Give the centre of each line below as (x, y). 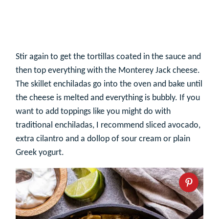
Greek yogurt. (40, 153)
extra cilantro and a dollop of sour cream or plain (103, 139)
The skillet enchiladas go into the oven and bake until (109, 84)
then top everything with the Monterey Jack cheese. (108, 70)
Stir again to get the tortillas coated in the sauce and (108, 57)
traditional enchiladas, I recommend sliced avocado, (108, 125)
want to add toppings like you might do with (93, 111)
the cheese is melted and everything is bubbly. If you (108, 98)
